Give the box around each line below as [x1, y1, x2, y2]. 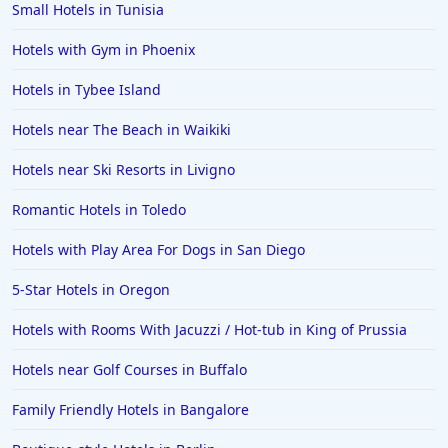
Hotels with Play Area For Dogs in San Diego [12, 240, 305, 259]
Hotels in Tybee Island [12, 80, 161, 99]
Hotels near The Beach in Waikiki [12, 120, 231, 139]
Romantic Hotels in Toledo [12, 200, 186, 219]
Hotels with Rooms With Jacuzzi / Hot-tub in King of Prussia [12, 320, 407, 339]
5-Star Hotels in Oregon [12, 280, 170, 299]
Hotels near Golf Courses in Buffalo [12, 360, 247, 379]
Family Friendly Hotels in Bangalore [12, 400, 249, 419]
